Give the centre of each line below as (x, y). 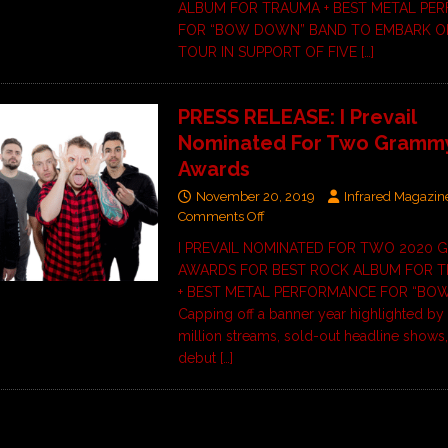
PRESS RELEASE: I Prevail (297, 117)
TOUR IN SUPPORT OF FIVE (270, 52)
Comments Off (222, 217)
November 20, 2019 (256, 197)
